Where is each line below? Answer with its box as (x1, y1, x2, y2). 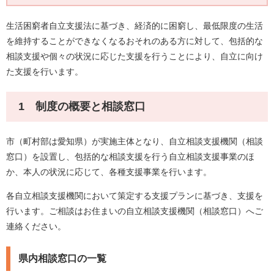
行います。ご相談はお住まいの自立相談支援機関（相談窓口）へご (6, 206, 263, 217)
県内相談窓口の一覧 (18, 253, 106, 264)
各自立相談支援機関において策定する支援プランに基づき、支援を (6, 191, 263, 201)
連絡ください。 (6, 221, 66, 232)
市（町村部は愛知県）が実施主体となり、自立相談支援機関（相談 (6, 136, 263, 147)
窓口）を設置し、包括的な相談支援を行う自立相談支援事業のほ (6, 152, 254, 162)
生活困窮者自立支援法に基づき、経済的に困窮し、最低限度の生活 (6, 21, 263, 31)
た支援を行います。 (6, 67, 83, 77)
